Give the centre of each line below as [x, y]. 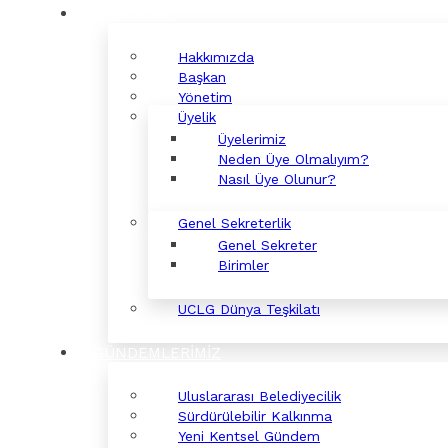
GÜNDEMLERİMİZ [157, 353]
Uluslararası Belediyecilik [259, 396]
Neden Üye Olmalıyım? [293, 159]
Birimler [243, 265]
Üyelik [197, 117]
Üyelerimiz [252, 139]
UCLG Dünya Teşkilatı [249, 309]
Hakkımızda [216, 57]
